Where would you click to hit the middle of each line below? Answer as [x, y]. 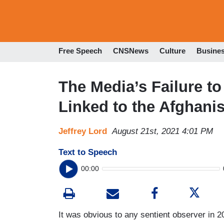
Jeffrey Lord [83, 131]
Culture [172, 51]
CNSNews [131, 51]
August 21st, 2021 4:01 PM [162, 131]
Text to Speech [88, 152]
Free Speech [80, 51]
